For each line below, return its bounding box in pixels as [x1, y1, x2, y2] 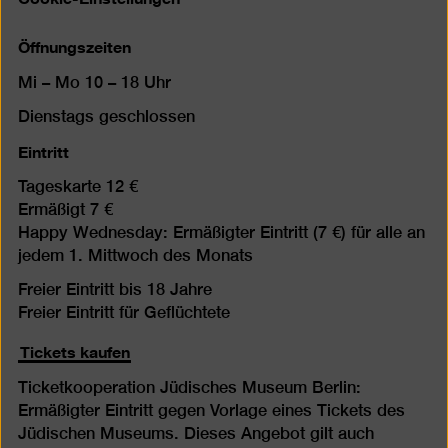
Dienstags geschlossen [17, 106, 195, 126]
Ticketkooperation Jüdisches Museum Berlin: [17, 378, 361, 398]
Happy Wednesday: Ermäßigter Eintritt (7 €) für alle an [17, 223, 425, 243]
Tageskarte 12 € [17, 177, 138, 197]
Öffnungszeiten [17, 30, 131, 61]
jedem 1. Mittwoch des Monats [17, 246, 253, 266]
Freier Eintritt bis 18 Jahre [17, 280, 212, 300]
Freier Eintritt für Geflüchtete [17, 303, 230, 323]
